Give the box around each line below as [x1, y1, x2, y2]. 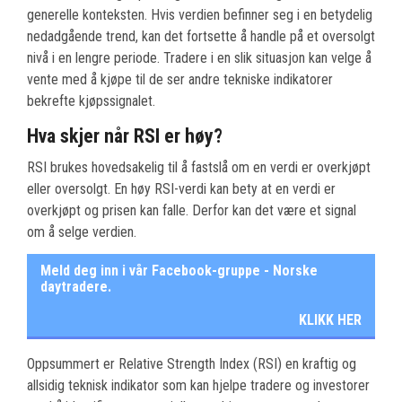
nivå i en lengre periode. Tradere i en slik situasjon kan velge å [27, 49, 371, 67]
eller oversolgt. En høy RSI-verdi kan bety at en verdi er [27, 180, 336, 198]
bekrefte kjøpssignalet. [27, 92, 155, 110]
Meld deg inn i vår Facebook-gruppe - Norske [40, 262, 318, 280]
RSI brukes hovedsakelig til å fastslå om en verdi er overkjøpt [27, 159, 371, 177]
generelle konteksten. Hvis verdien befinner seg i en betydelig [27, 6, 372, 24]
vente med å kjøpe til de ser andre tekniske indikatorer [27, 71, 333, 89]
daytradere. [40, 278, 111, 296]
